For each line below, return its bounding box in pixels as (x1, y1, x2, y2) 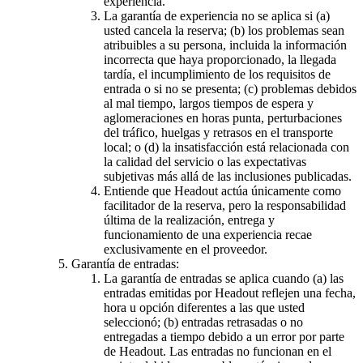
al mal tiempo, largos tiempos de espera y (104, 96, 314, 110)
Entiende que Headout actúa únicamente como (104, 183, 341, 198)
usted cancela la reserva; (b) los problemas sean (104, 23, 344, 37)
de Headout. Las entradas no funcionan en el (104, 344, 331, 358)
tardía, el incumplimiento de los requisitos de (104, 66, 331, 81)
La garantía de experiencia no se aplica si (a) (104, 8, 330, 23)
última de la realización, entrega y (104, 212, 275, 227)
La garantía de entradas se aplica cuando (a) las (104, 271, 344, 285)
